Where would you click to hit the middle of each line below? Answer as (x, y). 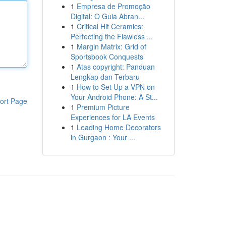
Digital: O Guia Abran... (107, 16)
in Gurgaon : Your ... (103, 137)
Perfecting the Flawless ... (111, 36)
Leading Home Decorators (119, 127)
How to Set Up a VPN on (116, 87)
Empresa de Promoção (113, 6)
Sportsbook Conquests (107, 56)
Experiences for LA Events (112, 117)
